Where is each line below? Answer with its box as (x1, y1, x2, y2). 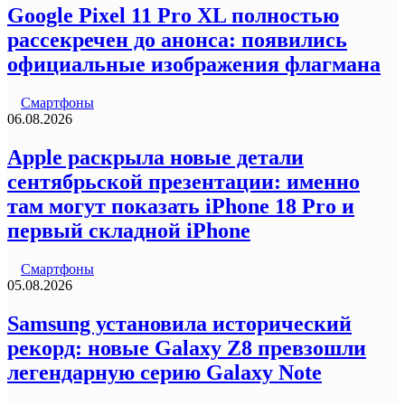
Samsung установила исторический (7, 312, 352, 336)
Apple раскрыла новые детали (7, 146, 304, 170)
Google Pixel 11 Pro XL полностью (7, 4, 339, 28)
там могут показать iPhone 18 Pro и (7, 194, 354, 219)
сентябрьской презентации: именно (7, 170, 360, 194)
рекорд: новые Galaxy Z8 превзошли (7, 336, 366, 361)
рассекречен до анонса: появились (7, 28, 347, 52)
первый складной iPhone (7, 219, 250, 243)
